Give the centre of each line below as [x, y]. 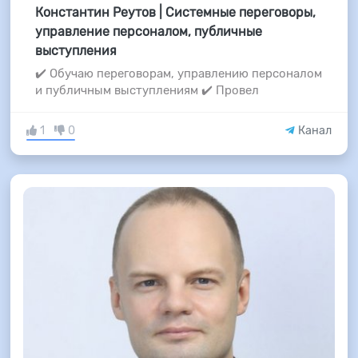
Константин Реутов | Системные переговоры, [175, 13]
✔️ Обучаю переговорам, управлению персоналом [178, 74]
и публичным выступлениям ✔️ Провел [147, 91]
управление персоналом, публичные [148, 32]
